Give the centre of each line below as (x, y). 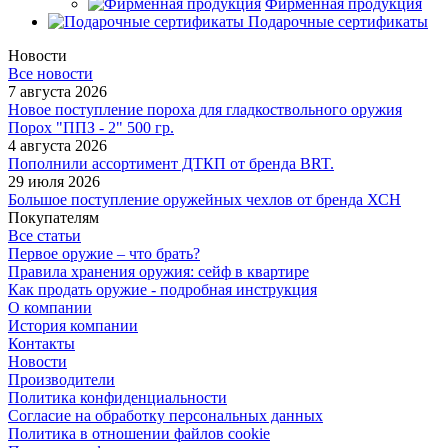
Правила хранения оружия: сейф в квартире (158, 271)
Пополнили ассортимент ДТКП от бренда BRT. (171, 163)
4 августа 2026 (57, 145)
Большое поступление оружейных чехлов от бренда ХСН (204, 199)
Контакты (41, 343)
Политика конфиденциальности (117, 397)
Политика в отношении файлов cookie (139, 433)
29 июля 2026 (54, 181)
